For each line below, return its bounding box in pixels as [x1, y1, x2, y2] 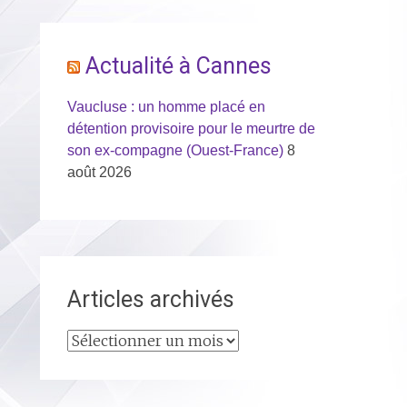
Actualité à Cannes [84, 53, 272, 79]
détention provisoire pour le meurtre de [66, 121, 315, 136]
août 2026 [66, 164, 132, 180]
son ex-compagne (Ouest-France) [66, 143, 283, 158]
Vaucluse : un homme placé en [66, 99, 265, 114]
